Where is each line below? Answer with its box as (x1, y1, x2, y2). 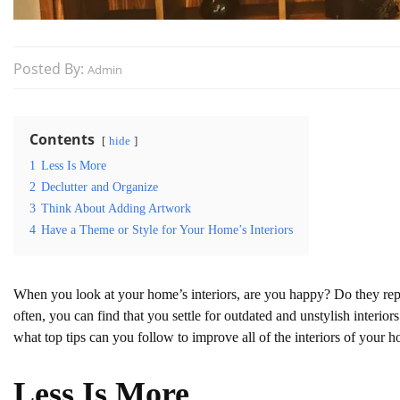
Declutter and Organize (41, 179, 158, 194)
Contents (29, 129, 95, 149)
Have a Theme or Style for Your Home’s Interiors (41, 221, 293, 237)
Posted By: (13, 58, 87, 79)
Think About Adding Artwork (41, 200, 191, 215)
